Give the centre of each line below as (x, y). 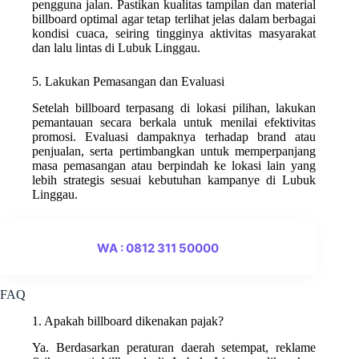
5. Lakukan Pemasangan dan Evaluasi (128, 82)
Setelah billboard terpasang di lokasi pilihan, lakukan (174, 108)
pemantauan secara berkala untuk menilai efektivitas (174, 123)
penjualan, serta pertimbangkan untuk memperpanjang (174, 151)
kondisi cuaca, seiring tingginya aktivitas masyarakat (174, 34)
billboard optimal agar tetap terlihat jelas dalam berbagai (174, 19)
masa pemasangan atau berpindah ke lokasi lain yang (174, 166)
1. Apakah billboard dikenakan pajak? (128, 321)
